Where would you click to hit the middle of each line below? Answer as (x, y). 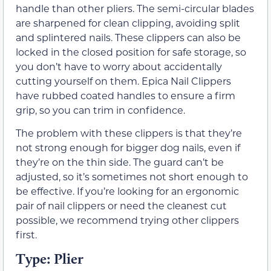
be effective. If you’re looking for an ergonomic (127, 191)
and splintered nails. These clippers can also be (128, 37)
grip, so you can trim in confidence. (100, 109)
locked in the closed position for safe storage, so (131, 51)
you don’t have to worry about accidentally (119, 66)
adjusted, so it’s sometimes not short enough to (132, 176)
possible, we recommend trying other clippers (127, 220)
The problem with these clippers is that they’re (129, 132)
